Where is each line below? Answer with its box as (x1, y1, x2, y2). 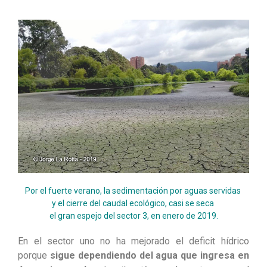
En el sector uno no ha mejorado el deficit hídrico (18, 235, 249, 247)
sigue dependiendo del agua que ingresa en (49, 249, 250, 261)
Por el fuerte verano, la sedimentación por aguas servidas (24, 185, 243, 195)
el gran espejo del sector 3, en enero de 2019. (49, 210, 218, 221)
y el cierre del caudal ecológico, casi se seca (51, 198, 216, 208)
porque (18, 249, 50, 261)
